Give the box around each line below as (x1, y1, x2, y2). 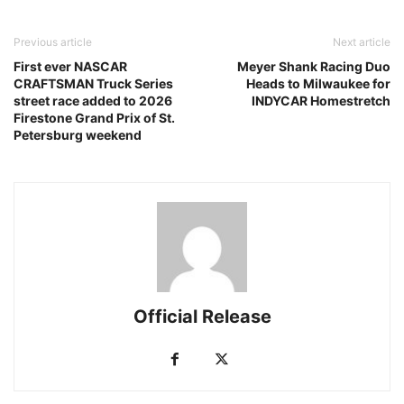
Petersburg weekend (14, 127, 142, 142)
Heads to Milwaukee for (246, 76, 390, 91)
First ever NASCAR (14, 59, 127, 74)
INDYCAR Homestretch (252, 93, 390, 108)
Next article (333, 35, 390, 49)
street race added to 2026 (14, 93, 172, 108)
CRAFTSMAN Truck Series (14, 76, 173, 91)
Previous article (14, 35, 92, 49)
